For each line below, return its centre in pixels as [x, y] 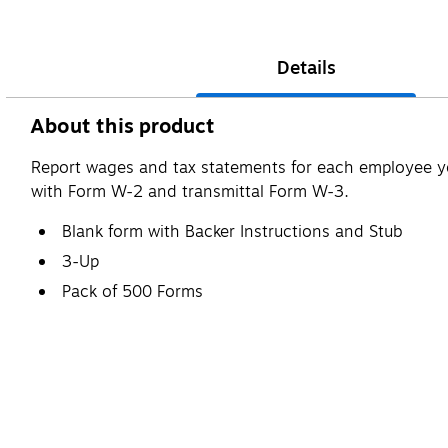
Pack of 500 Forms [132, 291]
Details [306, 67]
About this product [123, 126]
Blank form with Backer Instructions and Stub [232, 231]
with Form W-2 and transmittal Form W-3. [190, 191]
